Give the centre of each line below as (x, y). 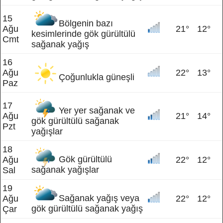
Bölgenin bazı (86, 23)
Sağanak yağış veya (99, 198)
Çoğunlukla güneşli (97, 77)
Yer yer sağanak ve (97, 111)
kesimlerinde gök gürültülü (83, 34)
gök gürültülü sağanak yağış (87, 209)
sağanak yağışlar (65, 170)
